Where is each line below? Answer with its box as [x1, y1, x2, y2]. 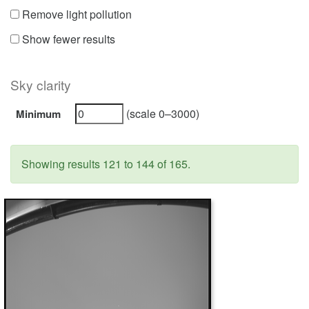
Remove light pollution [19, 6, 132, 22]
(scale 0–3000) [123, 106, 199, 121]
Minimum [16, 106, 61, 121]
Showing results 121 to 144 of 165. [21, 156, 190, 172]
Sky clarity [10, 75, 71, 94]
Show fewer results [19, 31, 115, 47]
